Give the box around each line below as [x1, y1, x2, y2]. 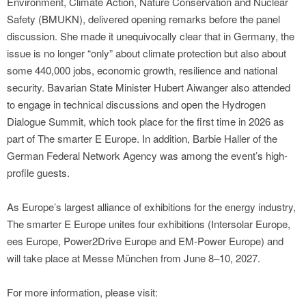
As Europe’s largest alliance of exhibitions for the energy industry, [7, 199, 296, 214]
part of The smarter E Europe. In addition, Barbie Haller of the [7, 131, 277, 146]
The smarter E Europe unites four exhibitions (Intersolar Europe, [7, 217, 290, 232]
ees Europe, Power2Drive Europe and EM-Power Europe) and [7, 234, 283, 249]
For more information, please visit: [7, 285, 158, 300]
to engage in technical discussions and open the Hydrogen [7, 97, 266, 112]
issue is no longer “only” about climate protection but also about [7, 46, 286, 61]
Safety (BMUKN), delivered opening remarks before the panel [7, 12, 280, 27]
